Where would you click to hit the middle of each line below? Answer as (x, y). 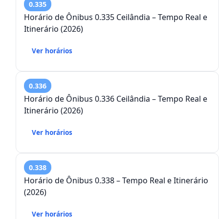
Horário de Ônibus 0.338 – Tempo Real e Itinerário (70, 181)
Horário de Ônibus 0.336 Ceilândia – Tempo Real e (116, 99)
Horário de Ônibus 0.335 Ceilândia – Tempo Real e (116, 17)
